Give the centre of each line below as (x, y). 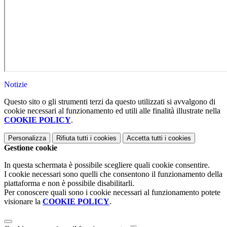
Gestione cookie (31, 148)
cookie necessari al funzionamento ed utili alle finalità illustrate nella (112, 111)
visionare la (23, 202)
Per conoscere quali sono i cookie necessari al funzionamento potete (112, 193)
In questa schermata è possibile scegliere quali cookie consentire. (107, 165)
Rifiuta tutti (72, 138)
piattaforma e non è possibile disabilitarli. (69, 183)
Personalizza (27, 138)
